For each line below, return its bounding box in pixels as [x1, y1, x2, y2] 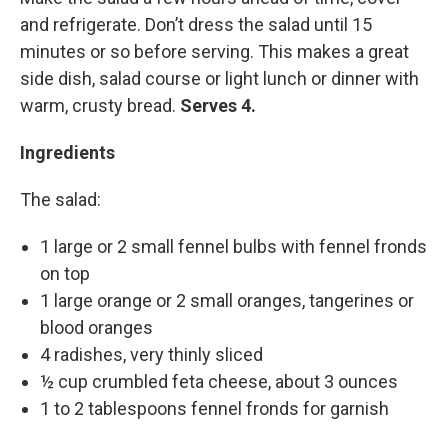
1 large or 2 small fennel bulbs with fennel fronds [40, 235, 427, 257]
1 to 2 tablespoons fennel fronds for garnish [40, 397, 389, 419]
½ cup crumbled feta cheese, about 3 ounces [40, 370, 398, 392]
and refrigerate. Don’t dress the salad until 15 [20, 13, 372, 35]
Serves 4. [176, 94, 256, 116]
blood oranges [40, 316, 153, 338]
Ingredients [20, 141, 115, 163]
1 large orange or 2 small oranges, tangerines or [40, 289, 414, 311]
